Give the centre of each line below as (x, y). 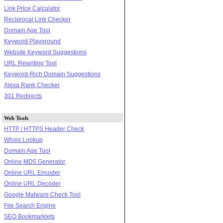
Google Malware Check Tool (42, 194)
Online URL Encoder (32, 172)
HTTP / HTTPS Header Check (44, 129)
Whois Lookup (23, 140)
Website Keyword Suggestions (45, 52)
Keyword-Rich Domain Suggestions (52, 74)
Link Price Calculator (32, 8)
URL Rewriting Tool (30, 63)
